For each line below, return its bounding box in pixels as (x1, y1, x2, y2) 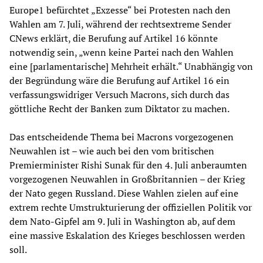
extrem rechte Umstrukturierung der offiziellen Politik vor (9, 200, 252, 214)
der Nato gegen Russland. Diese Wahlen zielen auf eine (9, 186, 238, 200)
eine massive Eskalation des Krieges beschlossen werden (9, 228, 245, 242)
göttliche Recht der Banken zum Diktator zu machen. (9, 102, 230, 115)
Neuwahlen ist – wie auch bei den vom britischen (9, 144, 214, 157)
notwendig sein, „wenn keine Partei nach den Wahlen (9, 45, 234, 59)
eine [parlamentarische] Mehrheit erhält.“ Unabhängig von (9, 59, 253, 73)
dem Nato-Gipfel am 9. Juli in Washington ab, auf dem (9, 214, 235, 228)
